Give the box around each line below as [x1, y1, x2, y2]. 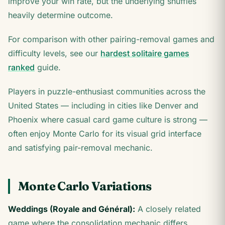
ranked [8, 62, 35, 72]
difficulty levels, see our [8, 48, 100, 58]
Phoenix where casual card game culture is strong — [8, 115, 207, 125]
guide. [35, 62, 61, 72]
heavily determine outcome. [8, 10, 113, 20]
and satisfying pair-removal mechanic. [8, 143, 153, 153]
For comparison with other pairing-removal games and [8, 34, 214, 44]
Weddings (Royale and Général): [8, 204, 135, 214]
